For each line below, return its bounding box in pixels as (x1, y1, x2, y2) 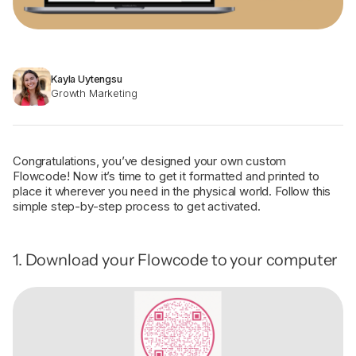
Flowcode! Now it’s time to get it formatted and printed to (13, 168, 319, 184)
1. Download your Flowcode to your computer (13, 250, 339, 269)
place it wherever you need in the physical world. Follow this (13, 184, 331, 199)
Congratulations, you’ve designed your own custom (13, 153, 287, 168)
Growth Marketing (51, 87, 137, 99)
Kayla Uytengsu (51, 73, 122, 85)
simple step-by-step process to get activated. (13, 199, 264, 214)
